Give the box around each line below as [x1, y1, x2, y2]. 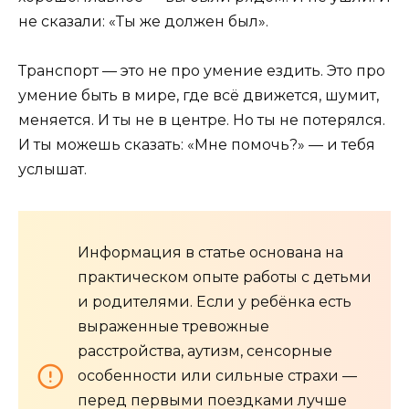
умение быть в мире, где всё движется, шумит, [18, 87, 379, 105]
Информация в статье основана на [78, 244, 343, 262]
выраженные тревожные [78, 318, 269, 336]
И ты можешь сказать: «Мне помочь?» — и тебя [18, 136, 375, 154]
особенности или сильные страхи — [78, 367, 357, 385]
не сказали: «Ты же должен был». [18, 13, 268, 31]
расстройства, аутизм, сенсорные [78, 342, 332, 361]
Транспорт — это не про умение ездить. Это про [18, 62, 385, 80]
